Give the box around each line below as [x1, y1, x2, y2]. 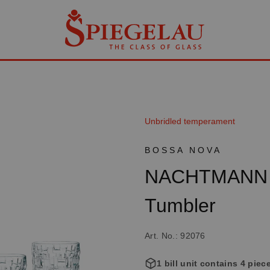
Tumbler [145, 195, 216, 217]
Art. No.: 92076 [145, 231, 206, 241]
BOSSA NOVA [145, 145, 222, 155]
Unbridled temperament [145, 116, 235, 127]
